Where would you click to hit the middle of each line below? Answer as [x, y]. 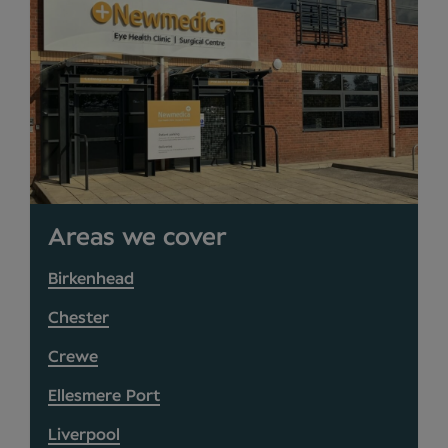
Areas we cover [137, 237]
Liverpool [84, 434]
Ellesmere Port [104, 395]
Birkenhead [91, 278]
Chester [78, 317]
